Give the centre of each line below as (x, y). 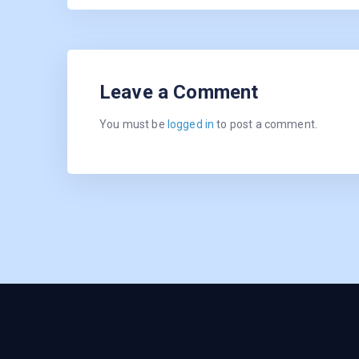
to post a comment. (266, 125)
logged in (191, 125)
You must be (133, 125)
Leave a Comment (179, 93)
